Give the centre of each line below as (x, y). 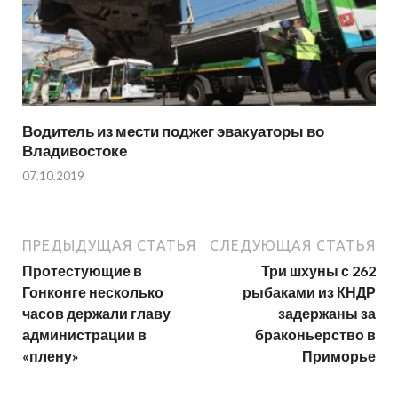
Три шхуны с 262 (318, 271)
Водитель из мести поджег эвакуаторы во (173, 131)
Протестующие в (82, 271)
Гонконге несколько (93, 292)
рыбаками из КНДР (309, 292)
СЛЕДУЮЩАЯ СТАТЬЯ (293, 246)
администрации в (84, 335)
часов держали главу (96, 314)
